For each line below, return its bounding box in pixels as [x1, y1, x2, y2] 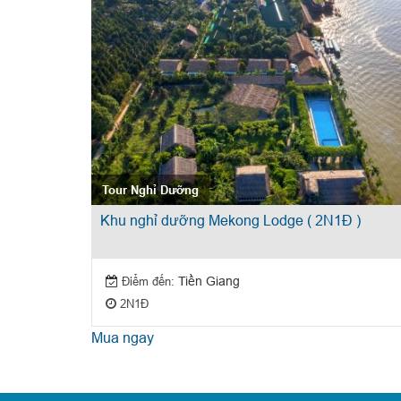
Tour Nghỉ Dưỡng [101, 182, 199, 197]
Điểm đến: [121, 273, 175, 288]
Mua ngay [90, 328, 154, 346]
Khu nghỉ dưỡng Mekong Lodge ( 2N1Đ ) [99, 212, 361, 229]
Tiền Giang [174, 273, 240, 288]
